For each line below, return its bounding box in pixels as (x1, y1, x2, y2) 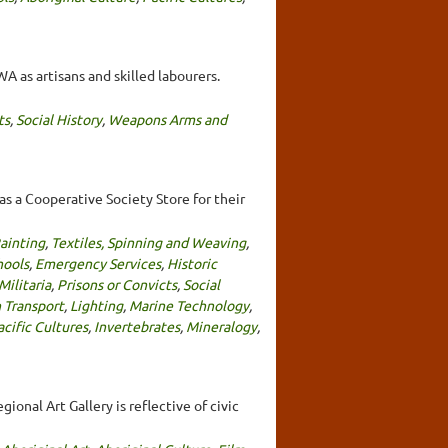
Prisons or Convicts (57, 274, 177, 293)
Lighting (70, 295, 123, 314)
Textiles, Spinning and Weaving (51, 232, 246, 251)
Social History (16, 109, 102, 128)
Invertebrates (94, 316, 180, 335)
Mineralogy (186, 316, 257, 335)
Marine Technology (129, 295, 249, 314)
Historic (167, 253, 217, 272)
